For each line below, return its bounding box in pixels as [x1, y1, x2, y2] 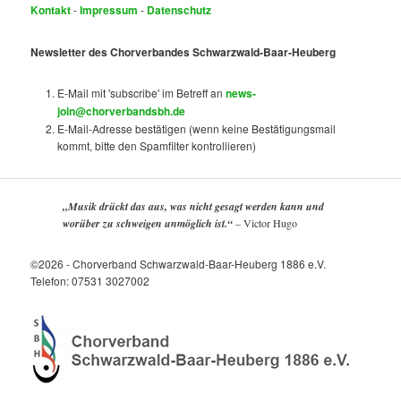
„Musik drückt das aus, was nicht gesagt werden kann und [63, 198, 325, 214]
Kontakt [30, 2, 72, 19]
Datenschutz [147, 2, 212, 19]
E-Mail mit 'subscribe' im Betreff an [57, 85, 226, 101]
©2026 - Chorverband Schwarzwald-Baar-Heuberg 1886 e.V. [30, 256, 327, 272]
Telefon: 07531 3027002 [30, 273, 150, 289]
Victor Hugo [243, 215, 298, 230]
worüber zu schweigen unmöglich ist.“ [63, 215, 234, 231]
